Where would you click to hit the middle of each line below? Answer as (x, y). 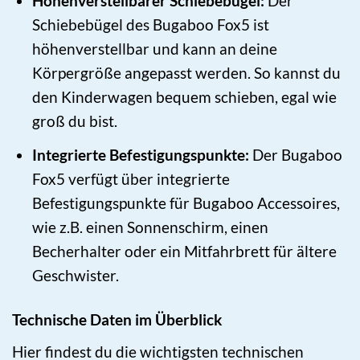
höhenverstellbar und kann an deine (155, 49)
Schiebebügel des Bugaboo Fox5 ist (151, 25)
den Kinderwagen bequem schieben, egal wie (185, 97)
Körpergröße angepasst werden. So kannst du (187, 73)
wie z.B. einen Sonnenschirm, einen (151, 227)
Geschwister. (76, 275)
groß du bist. (75, 121)
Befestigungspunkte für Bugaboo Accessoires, (186, 202)
